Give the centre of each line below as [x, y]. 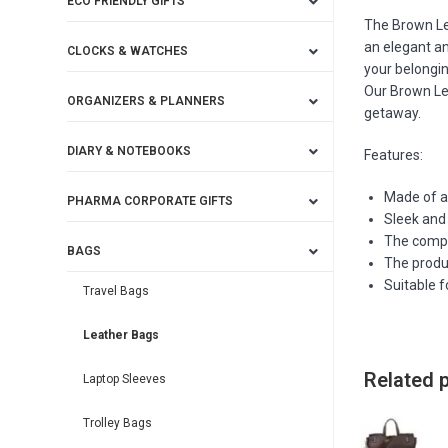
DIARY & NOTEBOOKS [129, 151]
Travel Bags [116, 291]
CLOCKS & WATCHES [128, 51]
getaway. [393, 113]
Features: [394, 155]
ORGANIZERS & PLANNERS [146, 101]
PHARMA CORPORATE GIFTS [150, 201]
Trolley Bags [118, 423]
